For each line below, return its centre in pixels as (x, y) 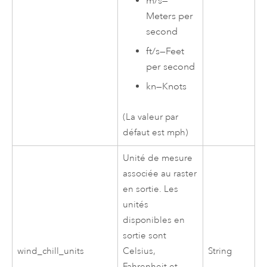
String (220, 251)
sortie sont (145, 235)
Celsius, (139, 251)
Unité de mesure (158, 158)
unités (136, 204)
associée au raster (160, 173)
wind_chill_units (51, 251)
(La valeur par (151, 117)
